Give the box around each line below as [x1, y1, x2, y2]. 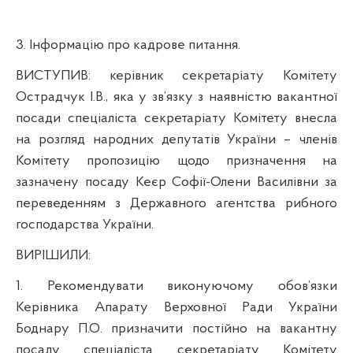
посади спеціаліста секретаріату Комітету [16, 110, 288, 126]
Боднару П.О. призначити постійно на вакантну [16, 321, 337, 336]
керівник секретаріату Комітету [109, 68, 338, 84]
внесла [288, 110, 337, 126]
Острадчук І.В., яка [16, 89, 134, 105]
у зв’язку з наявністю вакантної [133, 89, 338, 105]
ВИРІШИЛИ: [16, 247, 91, 263]
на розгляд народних [16, 132, 162, 147]
